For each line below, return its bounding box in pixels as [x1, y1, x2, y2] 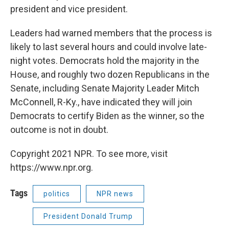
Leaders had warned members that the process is [10, 27, 212, 38]
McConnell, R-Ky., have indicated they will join [10, 96, 192, 107]
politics [43, 189, 70, 198]
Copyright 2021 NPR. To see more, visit [10, 148, 168, 159]
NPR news [97, 189, 133, 198]
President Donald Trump [43, 212, 133, 220]
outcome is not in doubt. [10, 124, 108, 135]
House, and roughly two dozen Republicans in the [10, 68, 210, 80]
